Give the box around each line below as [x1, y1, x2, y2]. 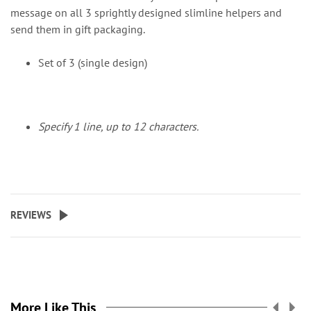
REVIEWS [10, 208, 51, 221]
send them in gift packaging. [10, 22, 145, 36]
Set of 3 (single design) [38, 56, 147, 69]
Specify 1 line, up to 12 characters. [38, 119, 199, 133]
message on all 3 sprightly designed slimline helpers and [10, 6, 282, 19]
